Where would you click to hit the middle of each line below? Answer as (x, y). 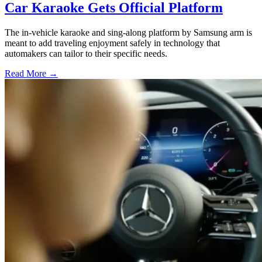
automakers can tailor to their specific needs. (86, 54)
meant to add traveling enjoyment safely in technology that (112, 43)
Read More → (31, 74)
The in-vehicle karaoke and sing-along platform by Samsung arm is (128, 33)
